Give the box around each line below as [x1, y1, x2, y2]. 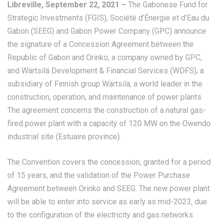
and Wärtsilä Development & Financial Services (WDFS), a [7, 66, 204, 76]
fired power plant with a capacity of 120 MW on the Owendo [7, 119, 211, 129]
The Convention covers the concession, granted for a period [7, 157, 211, 167]
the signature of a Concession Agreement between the [7, 40, 194, 49]
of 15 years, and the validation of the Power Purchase [7, 171, 190, 180]
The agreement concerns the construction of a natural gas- [7, 106, 206, 115]
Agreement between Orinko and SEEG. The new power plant [7, 184, 210, 194]
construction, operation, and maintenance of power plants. [7, 92, 203, 102]
